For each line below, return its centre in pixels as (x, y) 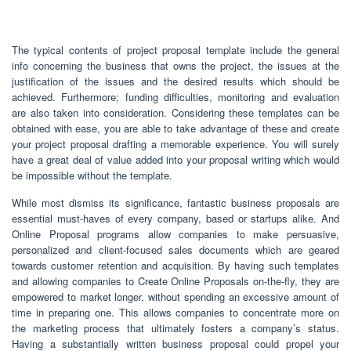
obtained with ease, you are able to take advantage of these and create (175, 128)
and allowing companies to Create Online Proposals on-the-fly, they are (175, 280)
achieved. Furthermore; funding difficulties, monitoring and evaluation (175, 96)
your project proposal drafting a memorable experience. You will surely (175, 143)
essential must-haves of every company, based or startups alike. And (175, 218)
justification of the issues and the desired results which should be (175, 81)
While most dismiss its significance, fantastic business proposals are (175, 202)
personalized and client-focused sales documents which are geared (175, 249)
